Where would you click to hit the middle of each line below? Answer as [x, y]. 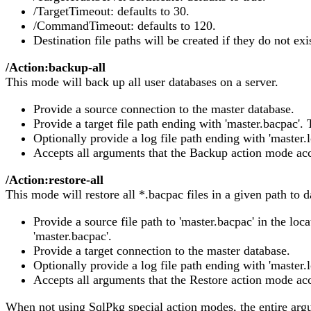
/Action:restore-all [54, 179]
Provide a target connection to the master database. [162, 250]
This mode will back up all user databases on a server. [142, 82]
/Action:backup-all [56, 67]
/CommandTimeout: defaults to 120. [125, 25]
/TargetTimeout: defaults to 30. [111, 11]
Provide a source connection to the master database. [164, 109]
